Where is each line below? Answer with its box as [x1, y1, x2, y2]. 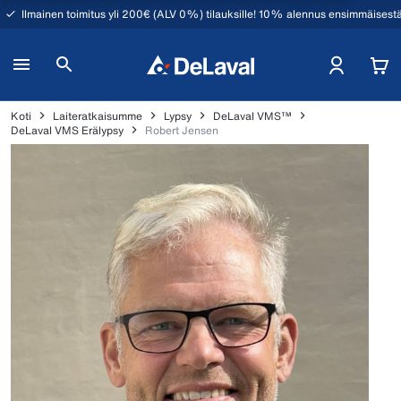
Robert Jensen [145, 122, 218, 138]
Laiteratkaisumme [53, 107, 142, 124]
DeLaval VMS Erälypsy [11, 122, 124, 138]
